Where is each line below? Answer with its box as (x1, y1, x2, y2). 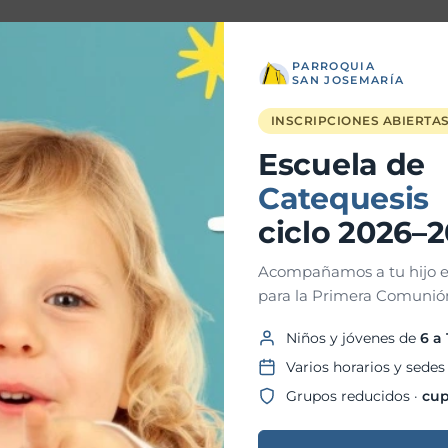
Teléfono (197, 145, 269, 165)
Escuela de (258, 145, 425, 183)
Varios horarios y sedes (286, 357, 445, 376)
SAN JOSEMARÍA (292, 72, 405, 87)
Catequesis (258, 179, 429, 217)
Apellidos (197, 64, 266, 84)
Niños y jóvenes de (286, 328, 420, 347)
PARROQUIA (292, 58, 375, 73)
